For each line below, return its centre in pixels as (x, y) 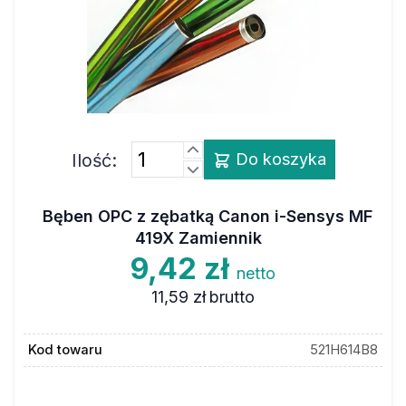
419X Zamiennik (198, 237)
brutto (232, 296)
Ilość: (94, 160)
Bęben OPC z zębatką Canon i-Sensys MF (208, 216)
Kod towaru (65, 350)
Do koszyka (278, 159)
